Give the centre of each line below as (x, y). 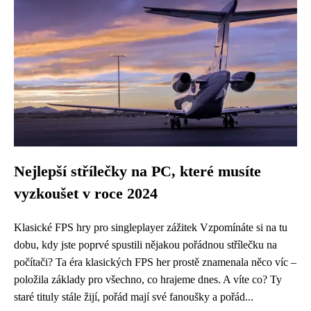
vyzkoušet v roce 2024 (86, 194)
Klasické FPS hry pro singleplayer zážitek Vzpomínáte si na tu (151, 227)
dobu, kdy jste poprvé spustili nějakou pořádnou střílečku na (145, 245)
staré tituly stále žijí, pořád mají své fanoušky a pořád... (134, 297)
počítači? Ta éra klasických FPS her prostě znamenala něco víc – (155, 262)
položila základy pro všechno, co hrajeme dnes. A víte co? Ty (148, 279)
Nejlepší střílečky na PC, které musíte (137, 171)
